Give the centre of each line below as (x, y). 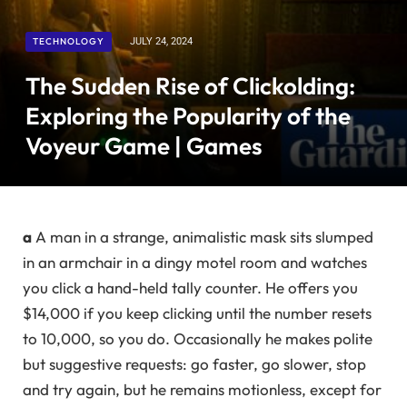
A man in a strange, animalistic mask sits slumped (203, 236)
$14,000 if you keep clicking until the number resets (197, 313)
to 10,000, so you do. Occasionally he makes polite (198, 338)
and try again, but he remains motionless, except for (202, 389)
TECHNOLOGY (69, 41)
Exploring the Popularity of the (188, 115)
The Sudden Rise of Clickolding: (190, 85)
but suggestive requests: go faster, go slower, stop (194, 363)
